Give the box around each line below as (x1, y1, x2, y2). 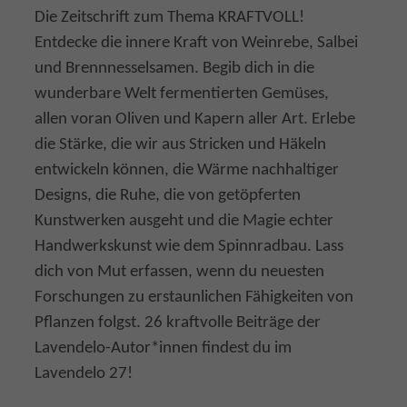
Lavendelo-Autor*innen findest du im (35, 340, 292, 357)
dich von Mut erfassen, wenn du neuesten (35, 263, 324, 281)
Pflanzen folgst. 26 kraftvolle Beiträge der (35, 314, 321, 332)
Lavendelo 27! (35, 365, 133, 382)
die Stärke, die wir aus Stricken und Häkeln (35, 136, 326, 154)
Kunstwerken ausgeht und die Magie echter (35, 213, 333, 230)
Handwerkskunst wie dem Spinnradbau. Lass (35, 238, 343, 255)
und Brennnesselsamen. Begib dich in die (35, 60, 314, 77)
